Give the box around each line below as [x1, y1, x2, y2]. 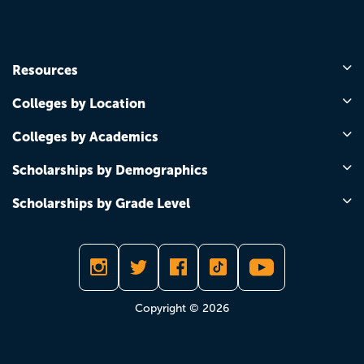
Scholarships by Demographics [12, 162, 208, 177]
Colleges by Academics [12, 128, 158, 144]
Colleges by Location [12, 95, 145, 110]
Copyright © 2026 [135, 301, 229, 314]
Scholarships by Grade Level [12, 195, 190, 210]
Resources [12, 62, 78, 77]
